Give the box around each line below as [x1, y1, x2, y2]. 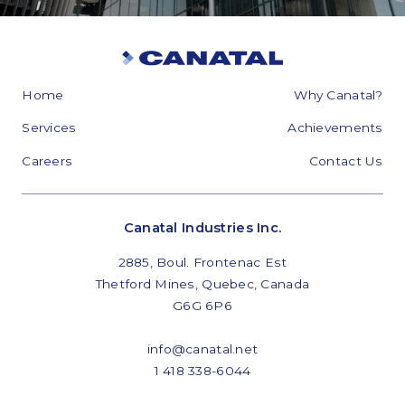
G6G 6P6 [173, 297, 232, 313]
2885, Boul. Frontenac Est [118, 254, 287, 269]
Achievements [287, 120, 383, 136]
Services [22, 120, 77, 136]
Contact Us [308, 153, 383, 168]
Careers [22, 153, 73, 168]
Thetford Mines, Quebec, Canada [95, 276, 310, 291]
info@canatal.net [146, 341, 259, 356]
